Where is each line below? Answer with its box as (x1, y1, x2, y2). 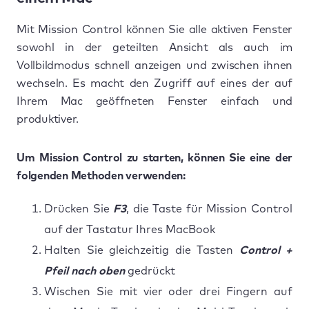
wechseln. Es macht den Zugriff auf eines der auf (17, 78, 292, 89)
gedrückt (125, 266, 175, 277)
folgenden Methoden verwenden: (17, 170, 186, 181)
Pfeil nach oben (44, 266, 125, 277)
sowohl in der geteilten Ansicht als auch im (17, 42, 292, 53)
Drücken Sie (44, 203, 114, 215)
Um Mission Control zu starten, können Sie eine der (17, 152, 292, 163)
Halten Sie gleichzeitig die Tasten (44, 245, 239, 256)
